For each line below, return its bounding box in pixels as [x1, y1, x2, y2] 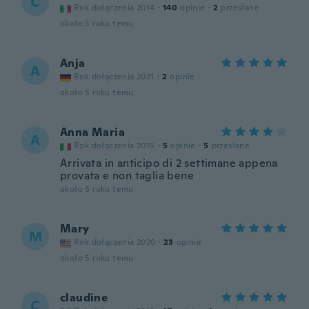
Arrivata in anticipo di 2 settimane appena [60, 156, 278, 170]
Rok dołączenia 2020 [74, 237, 156, 248]
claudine [60, 290, 108, 305]
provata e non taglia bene [60, 168, 194, 183]
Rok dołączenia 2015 [74, 140, 155, 151]
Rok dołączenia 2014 [74, 2, 155, 13]
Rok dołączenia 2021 [74, 71, 154, 82]
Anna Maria [60, 125, 125, 139]
